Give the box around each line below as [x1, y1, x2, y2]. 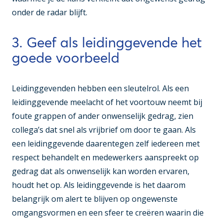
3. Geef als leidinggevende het [12, 34, 202, 51]
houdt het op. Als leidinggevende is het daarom [12, 180, 185, 191]
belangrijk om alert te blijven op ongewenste [12, 193, 178, 205]
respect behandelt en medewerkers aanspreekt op [12, 152, 199, 163]
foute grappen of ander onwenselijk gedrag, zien [12, 110, 193, 122]
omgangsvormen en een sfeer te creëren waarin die [12, 207, 204, 219]
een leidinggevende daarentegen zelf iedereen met [12, 138, 200, 149]
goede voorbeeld [12, 49, 119, 67]
